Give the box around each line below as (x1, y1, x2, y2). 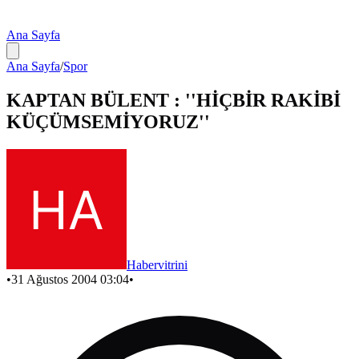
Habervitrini (127, 257, 188, 272)
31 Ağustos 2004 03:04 (11, 272, 129, 286)
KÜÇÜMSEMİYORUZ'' (6, 111, 210, 132)
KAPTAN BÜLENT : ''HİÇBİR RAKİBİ (6, 89, 341, 111)
